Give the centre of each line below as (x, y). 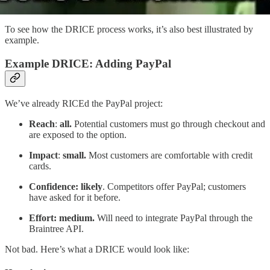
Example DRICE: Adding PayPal (88, 63)
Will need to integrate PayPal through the (175, 218)
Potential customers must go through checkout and (168, 124)
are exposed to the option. (78, 134)
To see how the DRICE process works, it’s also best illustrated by (129, 30)
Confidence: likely (66, 186)
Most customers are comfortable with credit (169, 155)
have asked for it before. (75, 197)
